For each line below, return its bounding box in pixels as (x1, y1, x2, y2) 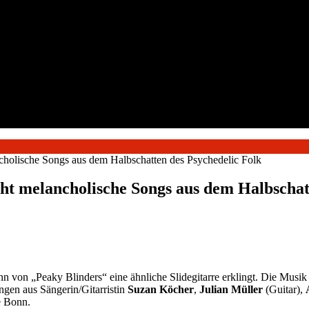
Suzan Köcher (128, 283, 194, 296)
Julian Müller (199, 283, 266, 296)
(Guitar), (266, 283, 306, 296)
